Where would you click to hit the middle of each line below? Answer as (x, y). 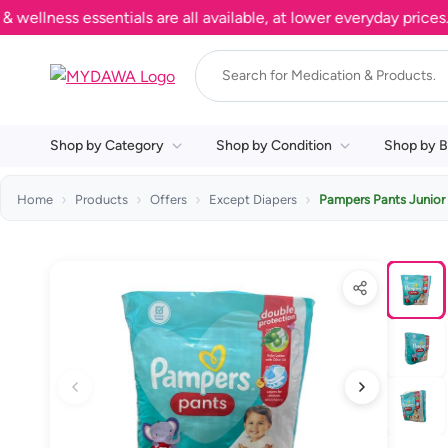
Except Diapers (253, 199)
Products (101, 199)
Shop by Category (107, 145)
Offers (168, 199)
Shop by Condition (274, 145)
